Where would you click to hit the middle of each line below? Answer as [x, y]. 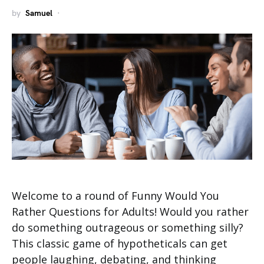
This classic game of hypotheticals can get [120, 244]
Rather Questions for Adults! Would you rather [130, 212]
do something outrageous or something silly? [128, 228]
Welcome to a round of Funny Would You [115, 196]
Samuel [39, 13]
